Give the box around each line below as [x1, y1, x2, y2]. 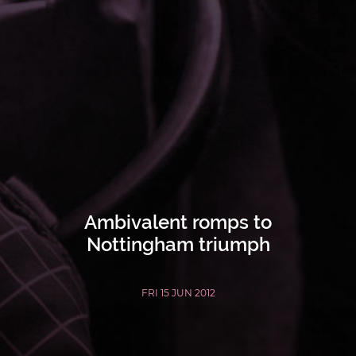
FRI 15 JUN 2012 [141, 286, 215, 299]
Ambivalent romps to [84, 210, 272, 234]
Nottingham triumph [86, 232, 270, 256]
